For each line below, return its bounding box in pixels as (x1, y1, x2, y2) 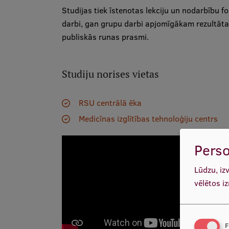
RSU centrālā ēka (78, 97, 142, 108)
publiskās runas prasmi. (61, 31, 149, 42)
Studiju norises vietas (61, 67, 159, 81)
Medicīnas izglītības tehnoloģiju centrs (78, 113, 218, 124)
